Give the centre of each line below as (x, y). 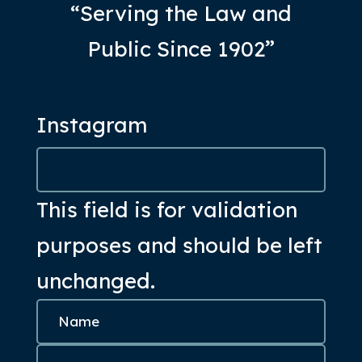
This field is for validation (167, 209)
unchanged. (96, 280)
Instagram (92, 124)
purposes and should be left (180, 245)
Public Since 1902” (181, 48)
